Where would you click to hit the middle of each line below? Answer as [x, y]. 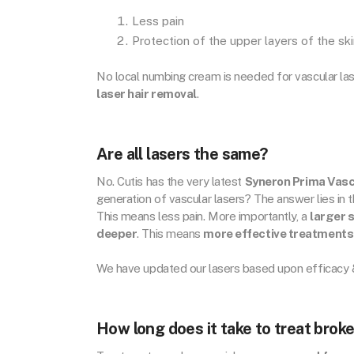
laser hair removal [147, 94]
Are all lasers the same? [182, 154]
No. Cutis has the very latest [171, 181]
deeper [117, 233]
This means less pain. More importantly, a [203, 216]
